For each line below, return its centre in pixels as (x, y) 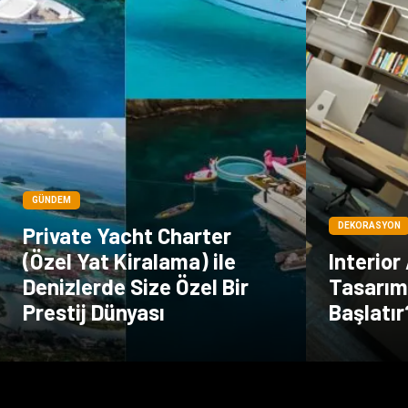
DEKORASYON (369, 225)
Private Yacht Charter (127, 235)
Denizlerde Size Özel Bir (136, 286)
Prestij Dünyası (94, 311)
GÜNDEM (51, 199)
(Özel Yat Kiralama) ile (129, 260)
